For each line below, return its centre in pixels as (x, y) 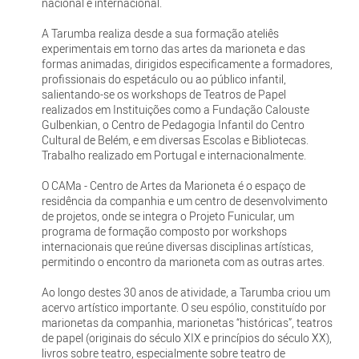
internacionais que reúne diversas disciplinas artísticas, (177, 247)
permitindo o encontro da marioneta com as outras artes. (183, 262)
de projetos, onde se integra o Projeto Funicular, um (167, 216)
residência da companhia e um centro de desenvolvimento (184, 201)
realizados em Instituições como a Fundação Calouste (175, 110)
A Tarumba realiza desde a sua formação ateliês (160, 34)
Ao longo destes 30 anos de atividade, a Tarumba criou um (186, 292)
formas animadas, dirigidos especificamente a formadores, (187, 64)
